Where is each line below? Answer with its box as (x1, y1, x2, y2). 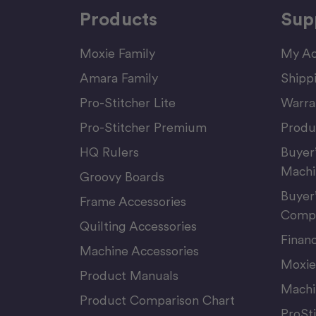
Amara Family (79, 70, 158, 85)
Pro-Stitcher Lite (79, 95, 176, 110)
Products (79, 7, 158, 30)
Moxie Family (79, 45, 155, 61)
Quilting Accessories (79, 218, 197, 233)
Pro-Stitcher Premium (79, 119, 207, 135)
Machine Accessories (79, 243, 199, 258)
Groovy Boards (79, 169, 164, 184)
